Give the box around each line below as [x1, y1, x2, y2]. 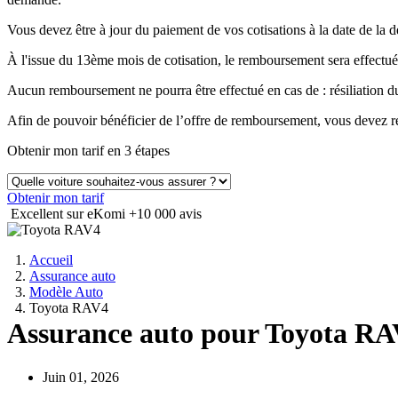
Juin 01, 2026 [43, 369, 119, 385]
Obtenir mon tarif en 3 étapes [7, 143, 170, 158]
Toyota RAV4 [29, 300, 108, 315]
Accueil [29, 252, 73, 267]
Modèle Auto [29, 284, 103, 299]
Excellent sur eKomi [11, 206, 129, 221]
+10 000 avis [129, 206, 202, 221]
